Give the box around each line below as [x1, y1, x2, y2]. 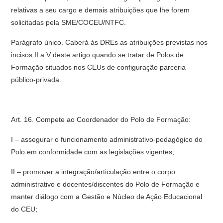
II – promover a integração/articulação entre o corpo [11, 168, 176, 176]
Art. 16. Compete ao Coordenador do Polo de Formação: [11, 115, 191, 123]
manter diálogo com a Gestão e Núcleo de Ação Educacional [11, 193, 203, 201]
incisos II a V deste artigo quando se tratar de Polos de [11, 51, 184, 59]
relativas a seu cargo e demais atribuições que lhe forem [11, 6, 190, 14]
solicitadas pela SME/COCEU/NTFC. [11, 18, 126, 26]
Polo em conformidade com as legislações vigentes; [11, 148, 175, 156]
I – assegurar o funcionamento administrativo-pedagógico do [11, 135, 203, 143]
